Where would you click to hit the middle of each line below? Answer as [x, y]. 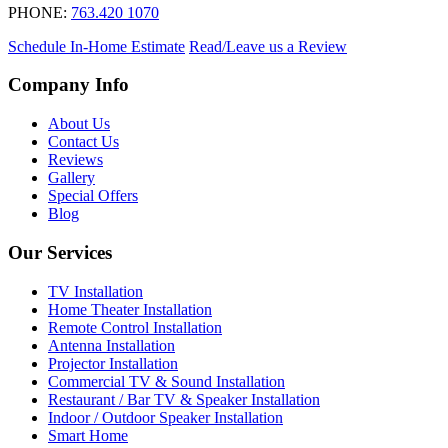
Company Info [68, 85]
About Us [79, 124]
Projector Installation [113, 363]
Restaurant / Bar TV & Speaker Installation [184, 399]
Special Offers [93, 196]
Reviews [75, 160]
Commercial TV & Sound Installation [166, 381]
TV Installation [95, 291]
